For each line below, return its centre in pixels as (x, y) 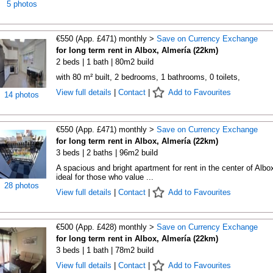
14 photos (22, 95)
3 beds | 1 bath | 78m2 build (105, 250)
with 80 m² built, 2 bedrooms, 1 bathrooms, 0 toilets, (148, 77)
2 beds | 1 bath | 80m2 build (105, 62)
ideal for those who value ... (105, 177)
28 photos (22, 186)
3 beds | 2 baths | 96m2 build (107, 153)
